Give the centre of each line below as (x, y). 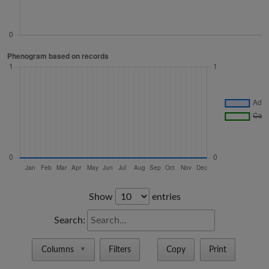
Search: (70, 220)
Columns (57, 250)
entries (165, 197)
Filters (120, 250)
